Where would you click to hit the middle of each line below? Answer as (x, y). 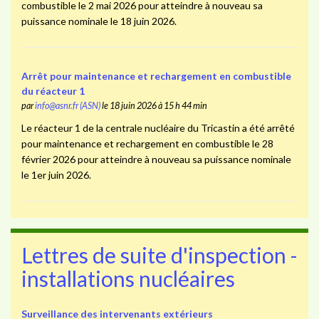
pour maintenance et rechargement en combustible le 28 (147, 144)
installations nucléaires (128, 278)
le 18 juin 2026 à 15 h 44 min (153, 106)
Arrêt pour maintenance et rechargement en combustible (156, 76)
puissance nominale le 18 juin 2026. (99, 21)
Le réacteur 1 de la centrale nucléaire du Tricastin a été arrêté (158, 128)
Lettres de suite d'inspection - (159, 255)
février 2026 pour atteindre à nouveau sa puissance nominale (156, 159)
